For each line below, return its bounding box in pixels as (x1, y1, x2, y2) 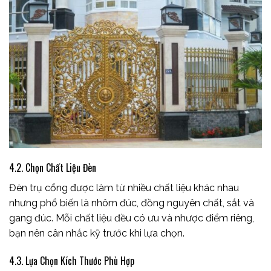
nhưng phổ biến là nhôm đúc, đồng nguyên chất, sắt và (9, 197, 254, 209)
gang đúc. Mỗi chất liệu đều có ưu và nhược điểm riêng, (9, 212, 254, 224)
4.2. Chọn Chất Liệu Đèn (9, 160, 96, 175)
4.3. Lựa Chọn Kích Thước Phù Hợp (9, 253, 134, 269)
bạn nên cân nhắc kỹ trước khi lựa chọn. (9, 227, 184, 240)
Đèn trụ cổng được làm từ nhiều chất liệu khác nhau (9, 182, 239, 194)
